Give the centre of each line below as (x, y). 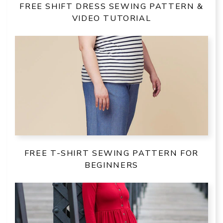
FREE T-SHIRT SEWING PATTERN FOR (111, 153)
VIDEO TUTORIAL (111, 18)
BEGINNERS (111, 165)
